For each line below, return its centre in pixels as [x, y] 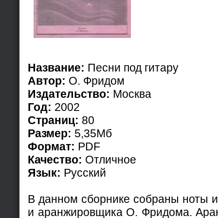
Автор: [47, 81]
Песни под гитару [132, 67]
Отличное [109, 159]
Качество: [55, 159]
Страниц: [53, 120]
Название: [56, 67]
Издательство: [69, 94]
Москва [131, 94]
